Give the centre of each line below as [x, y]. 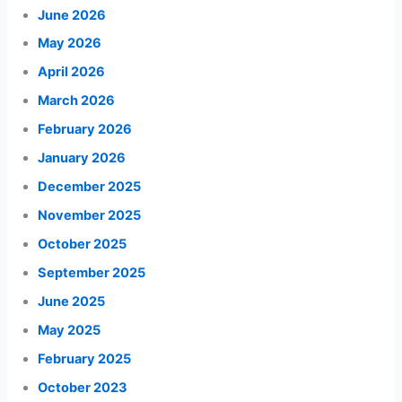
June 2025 [72, 301]
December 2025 [90, 187]
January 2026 [82, 158]
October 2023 [83, 387]
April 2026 [72, 72]
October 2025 [83, 244]
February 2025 [85, 358]
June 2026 [72, 15]
